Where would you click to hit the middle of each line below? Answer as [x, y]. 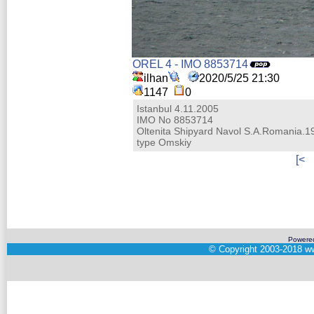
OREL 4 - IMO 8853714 [190, 64]
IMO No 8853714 [175, 120]
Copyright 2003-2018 [260, 249]
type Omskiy [164, 142]
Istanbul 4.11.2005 [178, 108]
